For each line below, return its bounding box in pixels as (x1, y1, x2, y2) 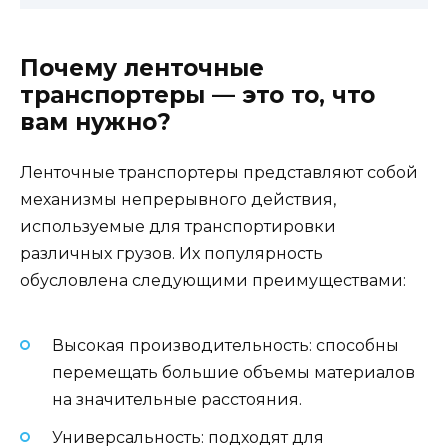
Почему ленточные (20, 53, 264, 82)
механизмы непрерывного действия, (20, 189, 336, 209)
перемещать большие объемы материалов (52, 363, 415, 383)
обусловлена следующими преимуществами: (20, 270, 406, 290)
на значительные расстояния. (52, 390, 302, 410)
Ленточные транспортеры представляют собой (20, 162, 418, 182)
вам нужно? (20, 107, 171, 136)
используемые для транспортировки (20, 216, 336, 236)
